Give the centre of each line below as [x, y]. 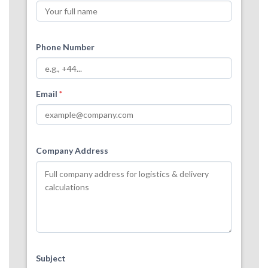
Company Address [72, 150]
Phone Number [65, 47]
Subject [51, 258]
